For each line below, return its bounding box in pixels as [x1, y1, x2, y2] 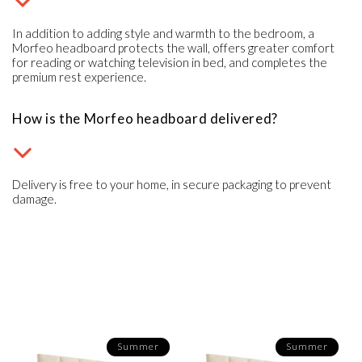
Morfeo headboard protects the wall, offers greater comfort [12, 40, 335, 55]
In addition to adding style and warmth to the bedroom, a [12, 25, 314, 40]
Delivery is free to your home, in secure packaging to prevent [12, 176, 331, 192]
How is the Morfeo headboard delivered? [12, 109, 278, 127]
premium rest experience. [12, 69, 146, 84]
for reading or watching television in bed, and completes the [12, 54, 327, 69]
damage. [12, 191, 57, 206]
